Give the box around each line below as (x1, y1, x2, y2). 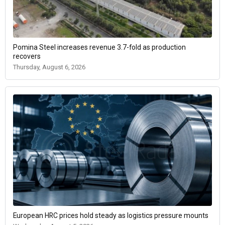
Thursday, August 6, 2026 (13, 63, 85, 71)
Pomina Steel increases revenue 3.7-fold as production (13, 43, 186, 51)
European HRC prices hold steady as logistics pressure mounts (13, 211, 208, 220)
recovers (13, 52, 41, 60)
